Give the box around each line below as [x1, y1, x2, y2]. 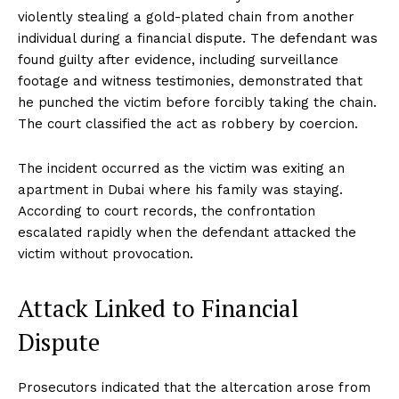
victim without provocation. [18, 246, 193, 263]
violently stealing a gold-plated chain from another [18, 9, 354, 26]
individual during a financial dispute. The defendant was [18, 30, 378, 47]
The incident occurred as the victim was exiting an [18, 160, 345, 177]
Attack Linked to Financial [18, 292, 298, 325]
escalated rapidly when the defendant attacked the [18, 224, 356, 241]
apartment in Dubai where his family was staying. [18, 182, 343, 199]
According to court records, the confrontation [18, 203, 315, 220]
